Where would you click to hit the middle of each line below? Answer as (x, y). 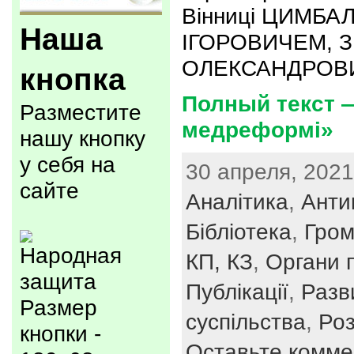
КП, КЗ (219, 262)
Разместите (81, 112)
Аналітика (237, 201)
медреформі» (258, 130)
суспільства (246, 322)
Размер (58, 307)
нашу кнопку (83, 138)
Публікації (237, 292)
